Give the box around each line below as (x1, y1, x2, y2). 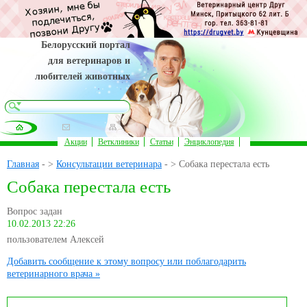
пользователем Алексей (7, 234, 104, 245)
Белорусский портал (41, 39, 130, 51)
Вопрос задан (7, 206, 62, 217)
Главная (7, 159, 39, 170)
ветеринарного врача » (7, 269, 100, 280)
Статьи (149, 137, 173, 147)
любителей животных (35, 71, 130, 82)
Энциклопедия (184, 137, 234, 147)
